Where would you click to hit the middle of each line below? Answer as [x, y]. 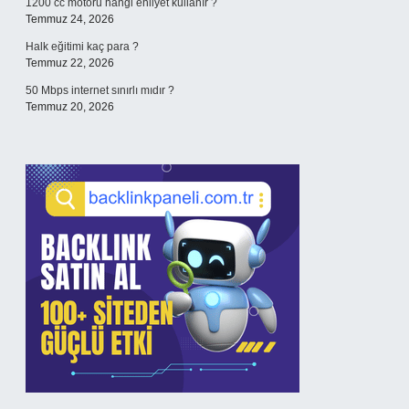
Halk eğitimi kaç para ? [82, 47]
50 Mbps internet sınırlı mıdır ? [100, 90]
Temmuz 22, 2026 [70, 63]
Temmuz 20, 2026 [70, 107]
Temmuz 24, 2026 [70, 19]
